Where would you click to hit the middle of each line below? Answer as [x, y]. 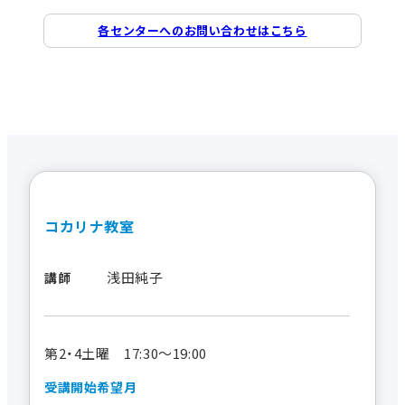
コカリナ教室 [89, 226]
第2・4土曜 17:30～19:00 [126, 353]
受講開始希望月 [91, 386]
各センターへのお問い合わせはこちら [202, 31]
